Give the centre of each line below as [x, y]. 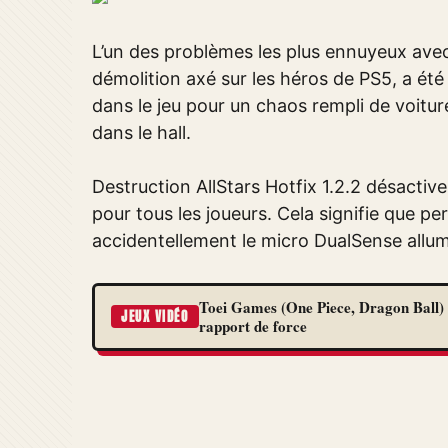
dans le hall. [141, 132]
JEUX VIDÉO [155, 317]
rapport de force [252, 325]
